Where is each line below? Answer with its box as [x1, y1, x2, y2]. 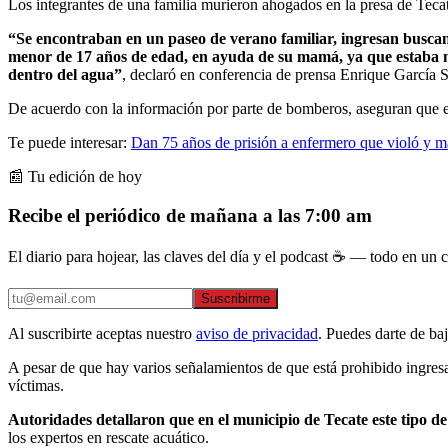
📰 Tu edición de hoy [8, 167, 142, 185]
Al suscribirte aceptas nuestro [8, 325, 192, 343]
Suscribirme [201, 291, 270, 307]
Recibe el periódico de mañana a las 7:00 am [8, 204, 372, 226]
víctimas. [8, 377, 64, 395]
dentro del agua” [8, 65, 122, 83]
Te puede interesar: [8, 133, 131, 151]
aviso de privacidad [196, 325, 318, 343]
